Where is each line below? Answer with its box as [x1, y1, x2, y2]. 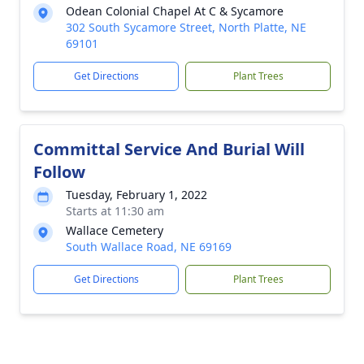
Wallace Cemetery [66, 223, 163, 238]
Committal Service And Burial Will [33, 138, 305, 160]
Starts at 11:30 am [66, 203, 164, 219]
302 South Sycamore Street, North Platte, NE [66, 19, 306, 35]
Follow [33, 161, 85, 183]
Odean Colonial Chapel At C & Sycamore [66, 3, 284, 19]
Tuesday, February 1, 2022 [66, 187, 207, 202]
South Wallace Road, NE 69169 [66, 239, 232, 254]
